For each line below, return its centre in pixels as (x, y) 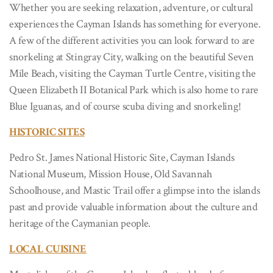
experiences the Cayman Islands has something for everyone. (135, 24)
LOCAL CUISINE (48, 249)
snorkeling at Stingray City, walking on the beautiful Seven (132, 57)
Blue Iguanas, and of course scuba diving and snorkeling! (125, 106)
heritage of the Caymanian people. (80, 223)
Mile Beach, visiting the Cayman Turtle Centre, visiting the (133, 73)
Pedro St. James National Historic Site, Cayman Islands (122, 157)
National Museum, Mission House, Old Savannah (111, 174)
